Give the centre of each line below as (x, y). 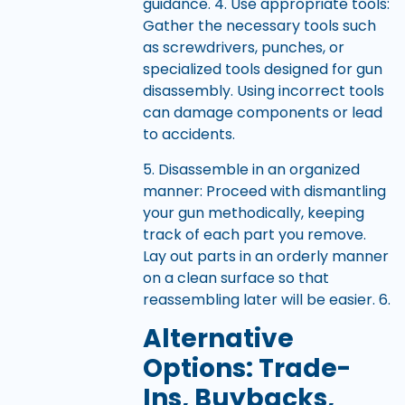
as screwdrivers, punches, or (243, 48)
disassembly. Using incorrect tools (263, 91)
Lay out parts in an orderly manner (265, 256)
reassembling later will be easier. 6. (266, 299)
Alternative (218, 338)
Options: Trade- (246, 368)
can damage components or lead (262, 113)
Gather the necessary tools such (259, 26)
